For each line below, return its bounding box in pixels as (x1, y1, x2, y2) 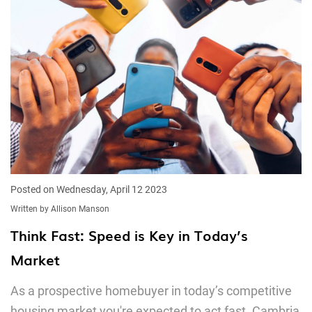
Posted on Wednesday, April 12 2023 (10, 184, 167, 195)
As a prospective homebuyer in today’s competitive (10, 283, 292, 298)
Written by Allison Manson (10, 204, 109, 214)
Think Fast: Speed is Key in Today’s (10, 224, 248, 245)
